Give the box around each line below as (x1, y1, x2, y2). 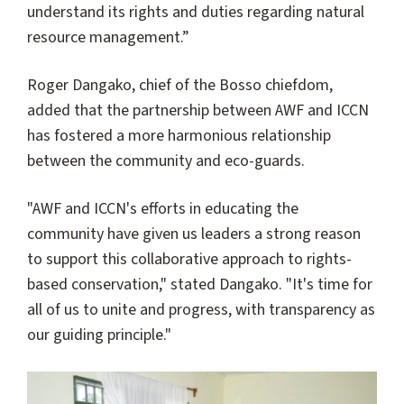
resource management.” (27, 25, 189, 49)
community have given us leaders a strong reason (27, 223, 361, 246)
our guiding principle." (27, 324, 171, 347)
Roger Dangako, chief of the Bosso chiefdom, (27, 74, 333, 97)
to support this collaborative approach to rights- (27, 248, 352, 271)
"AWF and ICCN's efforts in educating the (27, 197, 298, 221)
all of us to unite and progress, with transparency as (27, 298, 375, 322)
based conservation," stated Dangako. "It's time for (27, 273, 372, 297)
